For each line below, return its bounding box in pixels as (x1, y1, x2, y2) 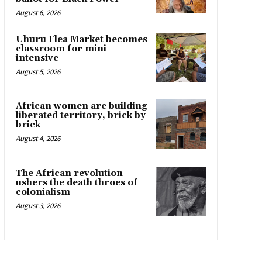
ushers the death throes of (15, 177, 137, 188)
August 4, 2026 (15, 133, 60, 144)
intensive (15, 52, 58, 64)
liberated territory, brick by (15, 110, 146, 122)
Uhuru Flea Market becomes (15, 33, 147, 45)
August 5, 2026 (15, 66, 60, 77)
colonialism (15, 186, 70, 198)
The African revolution (15, 167, 123, 179)
